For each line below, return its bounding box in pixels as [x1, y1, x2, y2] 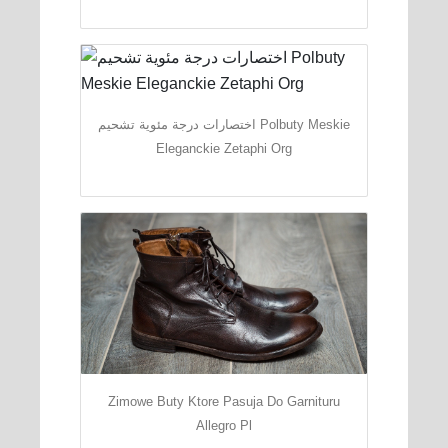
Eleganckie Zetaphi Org [156, 140, 292, 156]
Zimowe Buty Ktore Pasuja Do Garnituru [108, 393, 340, 409]
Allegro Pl [196, 417, 252, 433]
